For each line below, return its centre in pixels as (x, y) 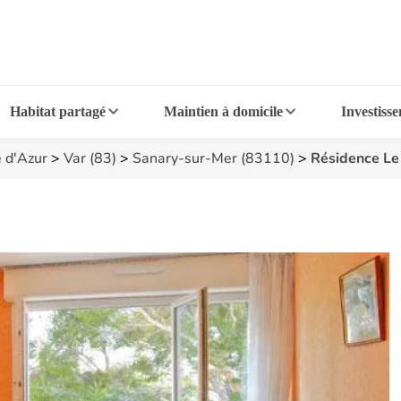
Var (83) (90, 158)
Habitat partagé (58, 111)
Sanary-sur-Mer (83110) (213, 158)
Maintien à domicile (223, 111)
